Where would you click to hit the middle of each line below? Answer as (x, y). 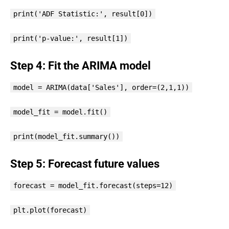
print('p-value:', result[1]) (71, 38)
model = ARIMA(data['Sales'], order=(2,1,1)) (101, 87)
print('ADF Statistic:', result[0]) (83, 14)
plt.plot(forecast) (50, 210)
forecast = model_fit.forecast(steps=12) (93, 185)
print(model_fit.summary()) (66, 136)
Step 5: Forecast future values (85, 164)
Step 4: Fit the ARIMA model (81, 65)
